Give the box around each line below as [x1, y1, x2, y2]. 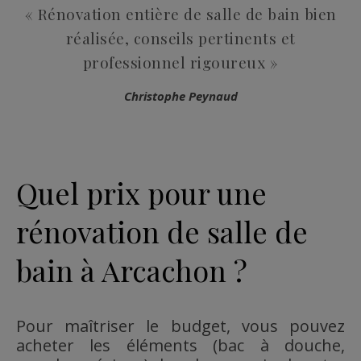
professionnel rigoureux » [82, 52, 279, 73]
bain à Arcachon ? [16, 251, 247, 290]
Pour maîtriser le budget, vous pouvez [16, 315, 345, 338]
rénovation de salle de [16, 212, 308, 251]
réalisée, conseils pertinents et [65, 27, 296, 49]
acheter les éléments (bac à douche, [16, 334, 345, 357]
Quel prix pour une [16, 173, 267, 213]
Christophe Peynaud [123, 88, 238, 105]
